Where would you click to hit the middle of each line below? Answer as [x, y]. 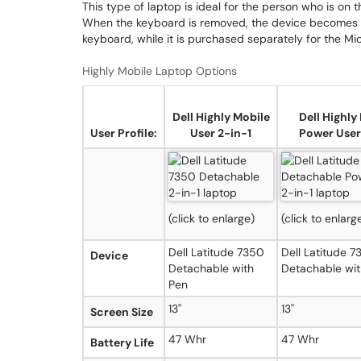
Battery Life [122, 342]
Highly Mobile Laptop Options [160, 71]
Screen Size [122, 312]
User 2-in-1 [221, 133]
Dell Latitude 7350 [216, 252]
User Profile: [124, 133]
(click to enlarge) [212, 218]
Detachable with [211, 268]
